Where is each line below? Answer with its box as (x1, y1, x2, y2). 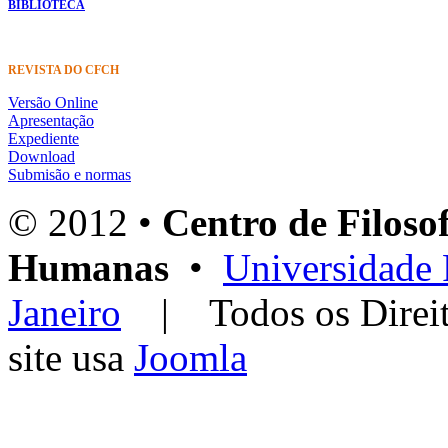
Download (8, 147, 75, 165)
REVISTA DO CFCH (8, 62, 119, 77)
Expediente (8, 129, 79, 147)
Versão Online (8, 93, 98, 111)
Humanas (8, 245, 169, 289)
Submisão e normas (8, 165, 131, 183)
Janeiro (8, 290, 121, 334)
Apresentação (8, 111, 94, 129)
